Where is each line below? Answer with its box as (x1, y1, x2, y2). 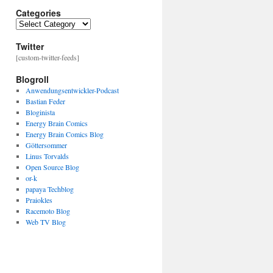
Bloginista (25, 107, 55, 117)
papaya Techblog (25, 184, 74, 194)
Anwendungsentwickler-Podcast (25, 85, 119, 95)
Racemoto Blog (25, 206, 70, 216)
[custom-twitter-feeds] (16, 52, 79, 62)
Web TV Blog (25, 217, 66, 227)
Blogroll (16, 73, 49, 85)
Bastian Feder (25, 96, 65, 106)
